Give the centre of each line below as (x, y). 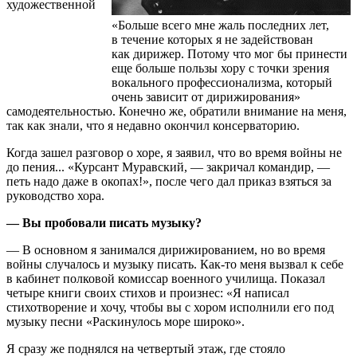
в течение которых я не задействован (212, 39)
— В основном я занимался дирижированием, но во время (166, 249)
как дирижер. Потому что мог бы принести (229, 53)
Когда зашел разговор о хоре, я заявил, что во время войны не (174, 152)
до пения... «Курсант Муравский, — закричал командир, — (168, 167)
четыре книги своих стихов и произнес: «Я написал (148, 292)
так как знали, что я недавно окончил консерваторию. (153, 125)
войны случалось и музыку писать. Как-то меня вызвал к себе (175, 264)
